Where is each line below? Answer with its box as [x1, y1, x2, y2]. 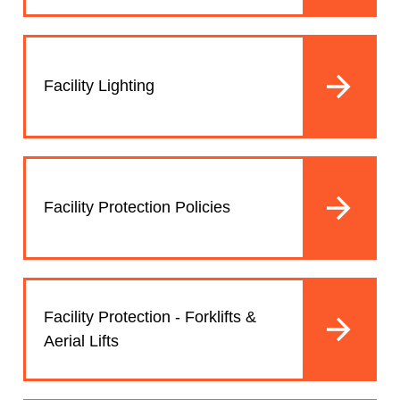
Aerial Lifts [44, 331, 119, 350]
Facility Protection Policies [44, 198, 230, 217]
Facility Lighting [44, 77, 154, 96]
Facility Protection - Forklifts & [44, 307, 256, 326]
